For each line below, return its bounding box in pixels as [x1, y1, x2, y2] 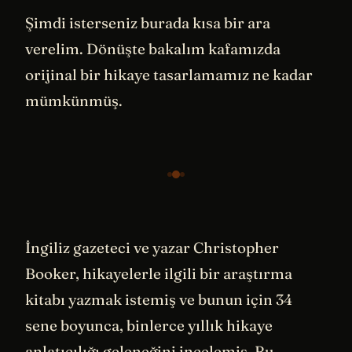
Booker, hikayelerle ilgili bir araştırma [25, 264, 292, 284]
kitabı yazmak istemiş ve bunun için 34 [25, 290, 292, 310]
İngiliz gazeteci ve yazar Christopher [25, 238, 279, 258]
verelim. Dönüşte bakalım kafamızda [25, 39, 280, 59]
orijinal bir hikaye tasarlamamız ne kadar [25, 65, 313, 85]
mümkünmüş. [25, 91, 123, 111]
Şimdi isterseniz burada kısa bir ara [25, 13, 270, 33]
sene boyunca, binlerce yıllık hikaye [25, 316, 273, 335]
